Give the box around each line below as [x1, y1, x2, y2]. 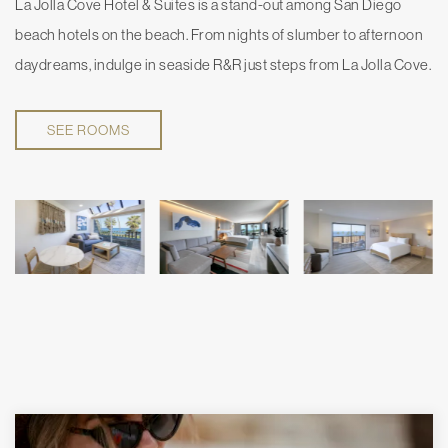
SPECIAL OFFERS [45, 387, 253, 419]
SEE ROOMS [47, 121, 130, 138]
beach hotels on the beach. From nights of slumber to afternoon [15, 25, 423, 43]
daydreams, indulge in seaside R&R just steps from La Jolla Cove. [15, 55, 431, 73]
